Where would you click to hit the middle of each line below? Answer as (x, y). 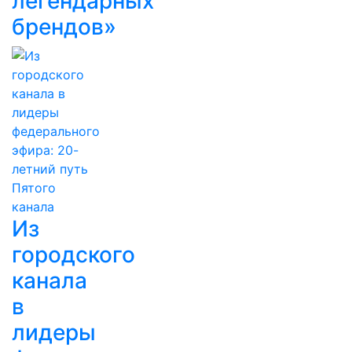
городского (73, 255)
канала (49, 280)
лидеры (54, 332)
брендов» (64, 27)
